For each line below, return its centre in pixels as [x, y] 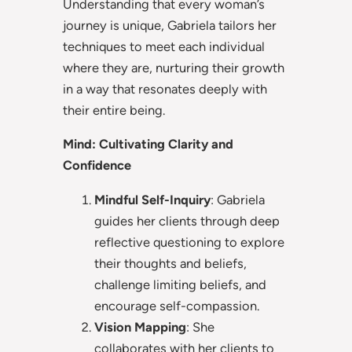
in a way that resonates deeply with [165, 88]
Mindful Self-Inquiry [152, 199]
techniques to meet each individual [164, 46]
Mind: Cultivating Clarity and [148, 144]
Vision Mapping [140, 326]
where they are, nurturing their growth [174, 67]
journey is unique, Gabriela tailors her [170, 25]
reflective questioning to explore [189, 242]
